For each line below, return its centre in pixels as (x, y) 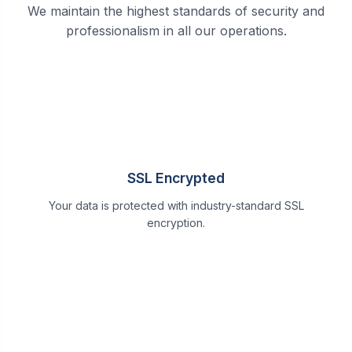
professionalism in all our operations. (176, 30)
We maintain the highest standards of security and (176, 11)
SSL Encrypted (176, 178)
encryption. (176, 222)
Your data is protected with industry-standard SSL (176, 205)
